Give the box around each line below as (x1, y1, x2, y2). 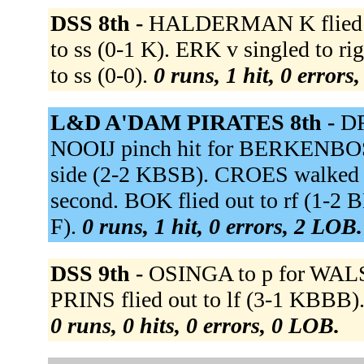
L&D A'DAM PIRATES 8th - (50, 110, 340, 136)
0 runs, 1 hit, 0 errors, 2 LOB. (81, 214, 362, 240)
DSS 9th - (50, 261, 149, 287)
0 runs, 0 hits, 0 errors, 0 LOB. (50, 313, 340, 339)
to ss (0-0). (50, 63, 154, 89)
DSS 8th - (50, 11, 149, 37)
